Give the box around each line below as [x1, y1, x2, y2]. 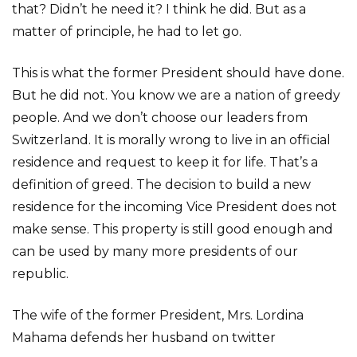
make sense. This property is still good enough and [12, 222, 333, 237]
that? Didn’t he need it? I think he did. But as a [12, 2, 306, 17]
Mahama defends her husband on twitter [12, 330, 276, 345]
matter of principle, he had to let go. [12, 24, 241, 39]
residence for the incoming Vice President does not [12, 199, 337, 214]
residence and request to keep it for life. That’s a [12, 155, 318, 170]
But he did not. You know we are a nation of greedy [12, 88, 340, 103]
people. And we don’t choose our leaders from [12, 110, 308, 125]
